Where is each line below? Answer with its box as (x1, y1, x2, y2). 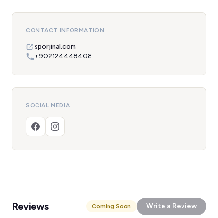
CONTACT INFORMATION (26, 27, 105, 34)
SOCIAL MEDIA (26, 102, 70, 109)
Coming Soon (92, 203, 131, 210)
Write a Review (146, 202, 197, 210)
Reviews (12, 200, 49, 212)
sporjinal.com (35, 42, 76, 51)
